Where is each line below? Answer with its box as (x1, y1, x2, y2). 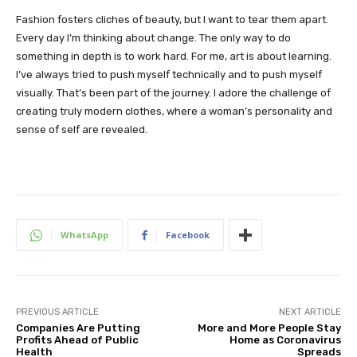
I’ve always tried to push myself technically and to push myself (16, 69, 322, 81)
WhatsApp (61, 229, 108, 241)
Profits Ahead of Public (16, 334, 139, 347)
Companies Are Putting (16, 322, 140, 335)
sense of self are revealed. (16, 124, 147, 136)
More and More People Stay (197, 322, 341, 335)
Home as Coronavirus (229, 334, 341, 347)
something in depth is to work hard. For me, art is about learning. (16, 50, 331, 63)
